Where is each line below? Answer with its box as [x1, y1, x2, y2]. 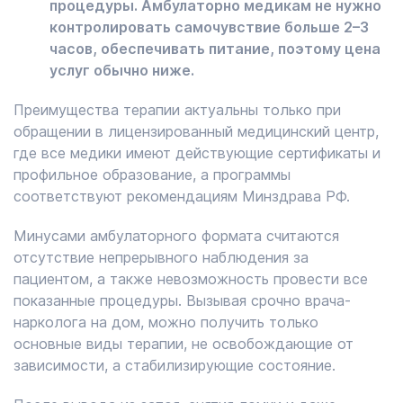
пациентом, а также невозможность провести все [13, 270, 368, 288]
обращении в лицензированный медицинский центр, [13, 122, 379, 140]
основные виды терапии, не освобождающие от [13, 335, 354, 353]
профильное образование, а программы [13, 166, 291, 184]
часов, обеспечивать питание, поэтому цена [49, 40, 381, 58]
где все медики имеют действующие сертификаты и [13, 144, 381, 162]
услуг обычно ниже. [49, 61, 194, 79]
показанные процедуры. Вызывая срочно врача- [13, 291, 351, 309]
